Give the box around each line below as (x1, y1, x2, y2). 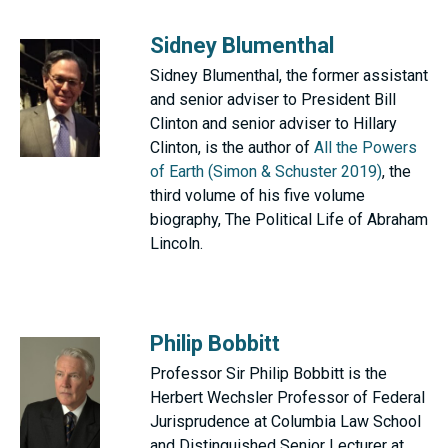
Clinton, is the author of (150, 138, 314, 157)
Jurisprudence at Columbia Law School (150, 412, 421, 431)
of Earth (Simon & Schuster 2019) (150, 162, 382, 181)
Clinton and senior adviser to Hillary (150, 114, 397, 133)
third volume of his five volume (150, 186, 365, 205)
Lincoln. (150, 234, 203, 253)
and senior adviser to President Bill (150, 90, 396, 109)
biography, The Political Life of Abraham (150, 210, 428, 229)
